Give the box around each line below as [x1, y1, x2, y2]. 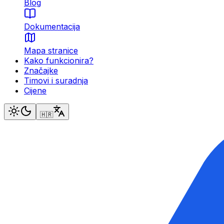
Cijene [24, 85, 46, 96]
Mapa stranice [24, 45, 78, 56]
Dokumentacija [24, 21, 80, 32]
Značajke [24, 65, 58, 76]
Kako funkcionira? [24, 55, 93, 66]
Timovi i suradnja [24, 75, 88, 86]
